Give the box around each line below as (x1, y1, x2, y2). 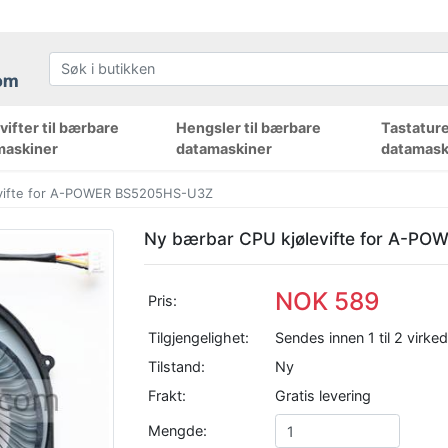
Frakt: (148, 386, 187, 404)
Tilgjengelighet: (148, 328, 250, 346)
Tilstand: (148, 357, 206, 375)
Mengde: (148, 421, 208, 439)
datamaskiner (175, 139, 272, 157)
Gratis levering (275, 386, 372, 404)
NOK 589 (275, 285, 381, 316)
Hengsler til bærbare (175, 118, 321, 136)
